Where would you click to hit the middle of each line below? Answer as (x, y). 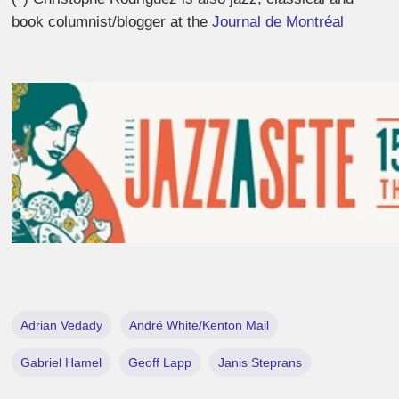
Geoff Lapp (160, 362)
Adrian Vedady (62, 325)
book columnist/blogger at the (112, 21)
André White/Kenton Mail (199, 325)
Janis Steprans (261, 362)
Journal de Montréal (278, 21)
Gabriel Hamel (61, 362)
